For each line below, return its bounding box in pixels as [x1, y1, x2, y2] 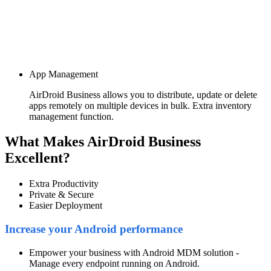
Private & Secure [29, 189, 94, 200]
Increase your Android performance [5, 223, 183, 236]
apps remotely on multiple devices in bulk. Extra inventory [29, 100, 252, 111]
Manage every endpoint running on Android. [29, 258, 200, 269]
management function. [29, 111, 114, 122]
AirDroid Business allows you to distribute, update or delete [29, 89, 257, 100]
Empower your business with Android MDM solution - [29, 247, 239, 258]
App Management [29, 68, 98, 79]
